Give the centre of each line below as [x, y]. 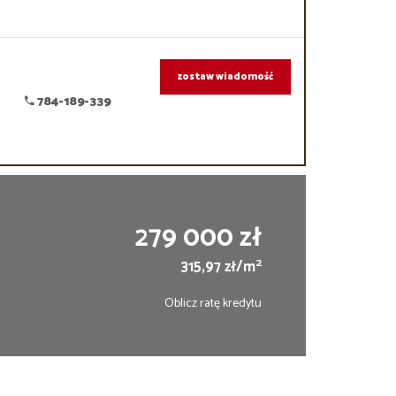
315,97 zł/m [218, 267]
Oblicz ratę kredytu [213, 304]
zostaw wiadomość [225, 77]
